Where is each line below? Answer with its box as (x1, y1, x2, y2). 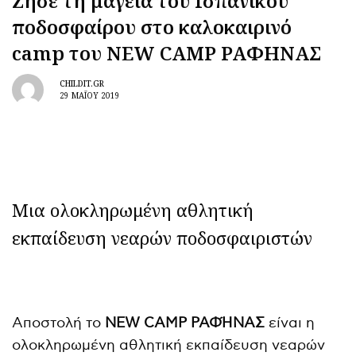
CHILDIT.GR (60, 78, 104, 90)
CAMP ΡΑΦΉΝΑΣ (144, 314, 265, 331)
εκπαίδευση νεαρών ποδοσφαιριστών (12, 225, 313, 250)
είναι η (265, 314, 315, 331)
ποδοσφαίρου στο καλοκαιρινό (12, 13, 292, 40)
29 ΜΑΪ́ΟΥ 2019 (60, 90, 120, 102)
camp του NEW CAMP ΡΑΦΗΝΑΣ (12, 39, 321, 66)
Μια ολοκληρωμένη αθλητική (12, 197, 254, 222)
